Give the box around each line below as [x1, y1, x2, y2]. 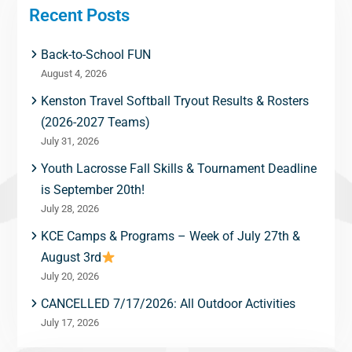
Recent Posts [28, 5, 130, 25]
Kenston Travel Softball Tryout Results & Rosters [40, 93, 309, 108]
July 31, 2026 [40, 135, 99, 147]
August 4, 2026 [40, 68, 107, 79]
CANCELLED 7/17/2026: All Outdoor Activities [40, 296, 295, 311]
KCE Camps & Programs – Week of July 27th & [40, 229, 300, 244]
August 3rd [40, 250, 101, 265]
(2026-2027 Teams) [40, 115, 150, 130]
